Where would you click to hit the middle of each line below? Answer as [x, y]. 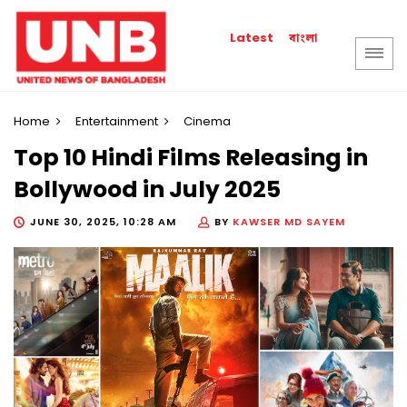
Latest [252, 38]
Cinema [207, 121]
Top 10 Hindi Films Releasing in [191, 158]
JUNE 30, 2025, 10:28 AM [103, 221]
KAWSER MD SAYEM [289, 221]
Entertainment [117, 121]
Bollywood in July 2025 [147, 190]
